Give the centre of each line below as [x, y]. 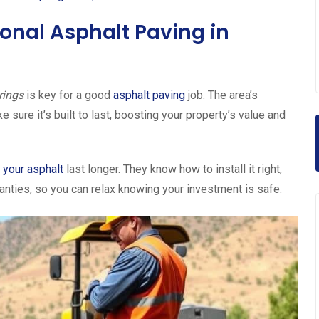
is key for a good [68, 95]
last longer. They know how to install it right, [173, 169]
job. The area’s [221, 95]
